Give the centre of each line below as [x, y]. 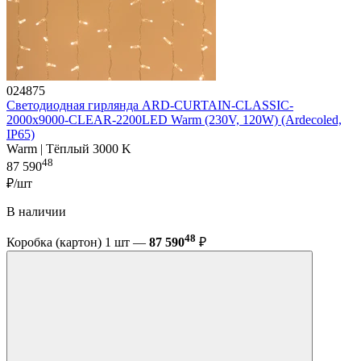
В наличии [36, 212]
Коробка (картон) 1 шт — [78, 243]
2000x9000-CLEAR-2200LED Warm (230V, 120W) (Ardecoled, [174, 119]
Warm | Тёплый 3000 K [69, 148]
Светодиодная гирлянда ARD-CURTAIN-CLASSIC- [150, 105]
